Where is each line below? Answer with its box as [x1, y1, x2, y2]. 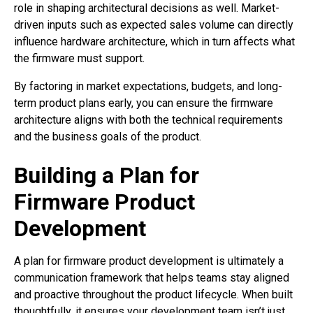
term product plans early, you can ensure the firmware [14, 96, 273, 110]
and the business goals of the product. [14, 130, 201, 144]
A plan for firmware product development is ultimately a [14, 254, 284, 268]
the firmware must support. [14, 52, 147, 66]
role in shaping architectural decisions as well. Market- [14, 1, 279, 15]
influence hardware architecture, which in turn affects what [14, 35, 295, 49]
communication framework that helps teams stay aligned [14, 271, 289, 285]
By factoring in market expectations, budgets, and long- [14, 80, 282, 94]
